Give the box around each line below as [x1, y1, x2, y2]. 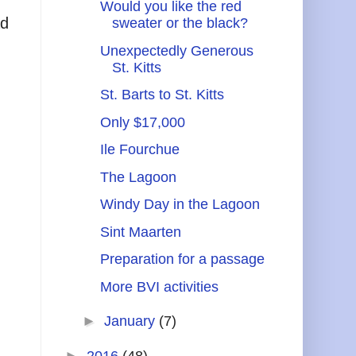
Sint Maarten [99, 223, 181, 240]
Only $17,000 [99, 114, 185, 130]
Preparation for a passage [99, 251, 265, 268]
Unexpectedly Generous [99, 42, 253, 59]
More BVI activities [99, 278, 219, 295]
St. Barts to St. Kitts [99, 87, 224, 103]
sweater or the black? [111, 15, 248, 32]
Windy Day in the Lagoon [99, 196, 260, 213]
